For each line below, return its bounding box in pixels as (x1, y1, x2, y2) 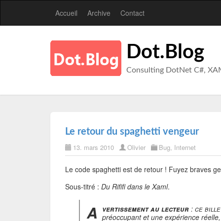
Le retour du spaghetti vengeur (65, 127, 199, 137)
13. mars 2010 (73, 143, 114, 152)
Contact (120, 8, 145, 18)
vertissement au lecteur (102, 204, 189, 214)
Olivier (127, 143, 146, 152)
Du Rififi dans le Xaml (101, 182, 168, 191)
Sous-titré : (65, 182, 101, 191)
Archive (87, 8, 110, 18)
